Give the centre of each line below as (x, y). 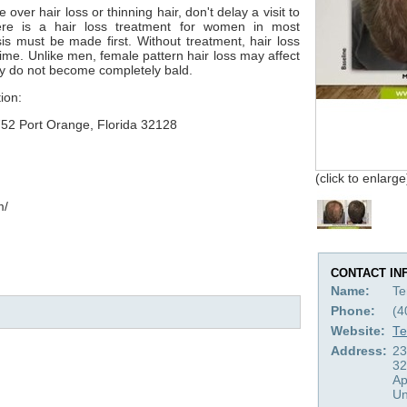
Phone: (353, 311)
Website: (358, 331)
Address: (359, 351)
